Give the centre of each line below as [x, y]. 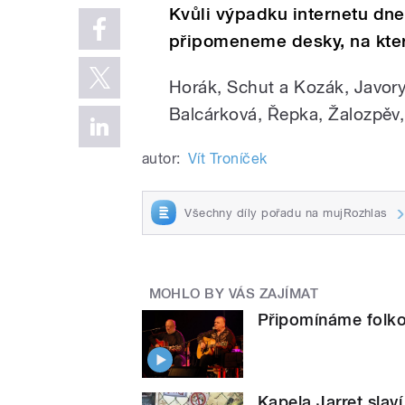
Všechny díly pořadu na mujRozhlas [286, 212]
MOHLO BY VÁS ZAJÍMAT [234, 294]
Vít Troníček [227, 158]
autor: [161, 158]
